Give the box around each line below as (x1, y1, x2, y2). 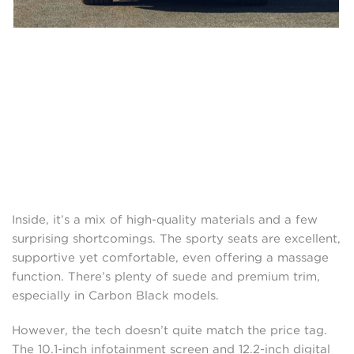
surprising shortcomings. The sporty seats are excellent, (12, 232, 341, 247)
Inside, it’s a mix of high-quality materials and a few (12, 213, 318, 228)
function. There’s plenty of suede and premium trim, (12, 269, 320, 284)
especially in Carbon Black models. (12, 288, 219, 303)
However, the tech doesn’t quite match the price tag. (12, 323, 327, 338)
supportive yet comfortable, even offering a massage (12, 250, 329, 265)
